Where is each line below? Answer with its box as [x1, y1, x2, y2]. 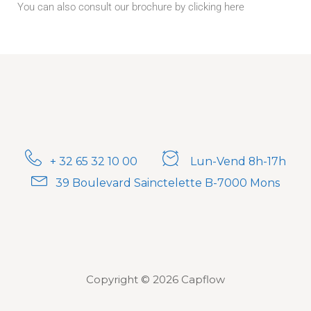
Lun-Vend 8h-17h [187, 155, 286, 169]
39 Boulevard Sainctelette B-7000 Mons [56, 176, 280, 190]
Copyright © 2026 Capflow [86, 272, 225, 286]
